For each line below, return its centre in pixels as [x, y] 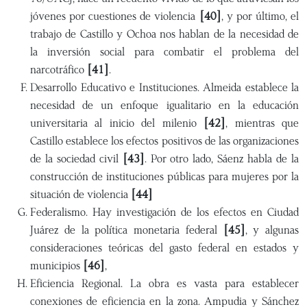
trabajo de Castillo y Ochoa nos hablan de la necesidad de [164, 34]
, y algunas [272, 230]
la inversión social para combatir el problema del [164, 52]
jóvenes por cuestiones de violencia [115, 16]
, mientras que [262, 123]
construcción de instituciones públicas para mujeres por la [164, 176]
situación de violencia [81, 194]
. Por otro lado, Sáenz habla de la [222, 159]
